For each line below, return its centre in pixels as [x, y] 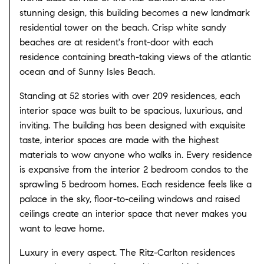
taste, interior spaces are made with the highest [119, 140]
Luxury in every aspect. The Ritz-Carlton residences [127, 252]
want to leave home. [62, 228]
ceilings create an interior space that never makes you [133, 213]
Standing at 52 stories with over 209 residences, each [130, 95]
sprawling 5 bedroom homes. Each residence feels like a [136, 184]
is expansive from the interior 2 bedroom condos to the [134, 169]
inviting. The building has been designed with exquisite [133, 125]
